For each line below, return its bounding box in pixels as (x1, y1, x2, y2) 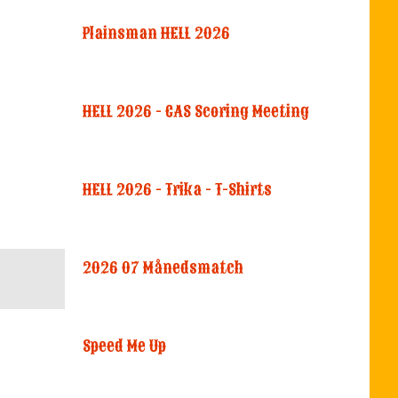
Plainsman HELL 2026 (83, 23, 231, 44)
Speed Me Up (83, 336, 167, 356)
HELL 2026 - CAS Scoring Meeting (83, 101, 310, 122)
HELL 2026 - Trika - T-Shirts (83, 179, 273, 200)
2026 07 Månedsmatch (83, 258, 244, 278)
